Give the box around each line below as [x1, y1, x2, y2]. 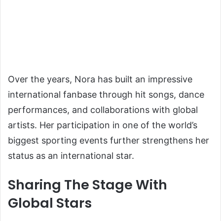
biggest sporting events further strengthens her [8, 135, 209, 146]
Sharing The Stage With [8, 175, 167, 194]
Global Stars [8, 193, 92, 212]
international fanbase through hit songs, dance [8, 89, 204, 100]
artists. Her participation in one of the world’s [8, 119, 197, 130]
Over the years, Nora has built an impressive [8, 74, 192, 84]
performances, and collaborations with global [8, 104, 198, 115]
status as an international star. [8, 150, 134, 161]
